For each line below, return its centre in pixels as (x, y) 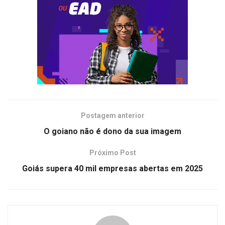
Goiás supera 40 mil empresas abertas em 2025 (113, 168)
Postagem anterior (113, 115)
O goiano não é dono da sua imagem (113, 131)
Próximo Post (113, 152)
